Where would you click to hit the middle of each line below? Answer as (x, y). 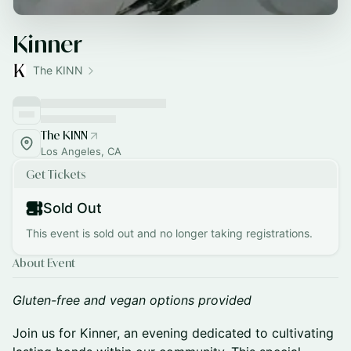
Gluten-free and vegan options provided (132, 300)
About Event (44, 263)
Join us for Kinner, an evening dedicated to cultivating (173, 333)
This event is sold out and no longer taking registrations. (169, 233)
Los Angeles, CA (81, 151)
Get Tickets (56, 174)
